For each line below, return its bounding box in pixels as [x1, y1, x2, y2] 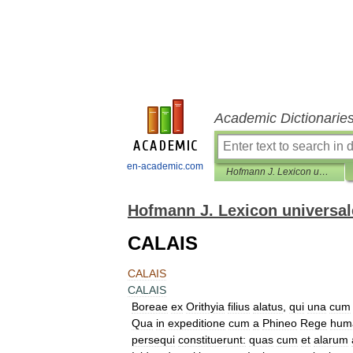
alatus [253, 300, 283, 313]
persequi [132, 333, 175, 346]
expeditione [168, 317, 225, 329]
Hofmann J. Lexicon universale [319, 166, 329, 177]
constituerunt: [178, 333, 246, 346]
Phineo [262, 317, 297, 329]
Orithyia [186, 300, 225, 313]
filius [228, 300, 250, 313]
